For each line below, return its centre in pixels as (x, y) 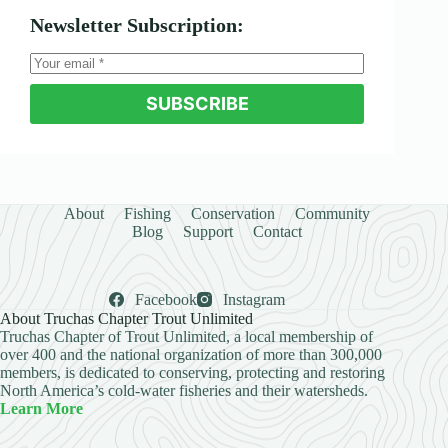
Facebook (166, 299)
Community (333, 213)
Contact (278, 231)
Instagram (254, 299)
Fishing (148, 213)
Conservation (233, 213)
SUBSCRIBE (197, 104)
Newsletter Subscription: (137, 24)
